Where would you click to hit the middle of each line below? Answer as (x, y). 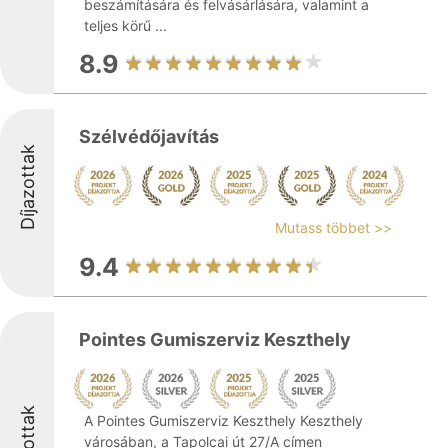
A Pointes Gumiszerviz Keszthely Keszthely (223, 420)
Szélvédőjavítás (149, 136)
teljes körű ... (125, 25)
